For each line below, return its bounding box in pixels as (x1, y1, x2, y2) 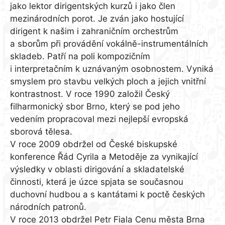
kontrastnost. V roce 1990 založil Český (10, 89, 170, 99)
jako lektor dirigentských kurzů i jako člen (10, 1, 175, 12)
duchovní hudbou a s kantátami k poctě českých (10, 189, 205, 200)
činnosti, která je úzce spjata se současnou (10, 177, 183, 187)
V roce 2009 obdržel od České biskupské (10, 139, 177, 150)
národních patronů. (10, 202, 86, 212)
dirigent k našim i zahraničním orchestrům (10, 26, 178, 37)
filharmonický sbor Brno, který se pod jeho (10, 101, 180, 112)
